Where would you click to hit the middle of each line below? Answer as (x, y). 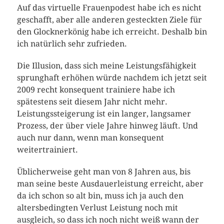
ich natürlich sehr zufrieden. (72, 44)
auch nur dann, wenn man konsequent (90, 138)
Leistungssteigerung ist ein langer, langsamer (104, 114)
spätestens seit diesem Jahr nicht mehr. (92, 102)
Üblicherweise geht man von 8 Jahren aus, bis (103, 172)
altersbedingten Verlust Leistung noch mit (97, 208)
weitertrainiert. (47, 150)
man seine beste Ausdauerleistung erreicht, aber (110, 184)
